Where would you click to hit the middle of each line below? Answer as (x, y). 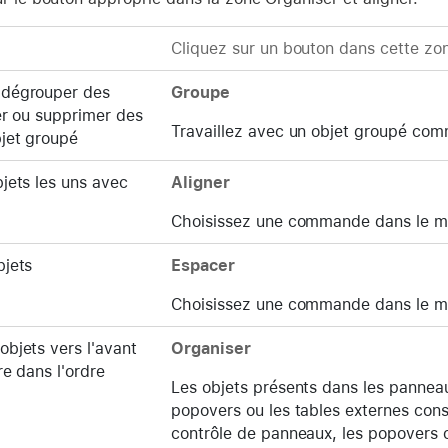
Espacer (203, 265)
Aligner (200, 182)
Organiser (211, 348)
